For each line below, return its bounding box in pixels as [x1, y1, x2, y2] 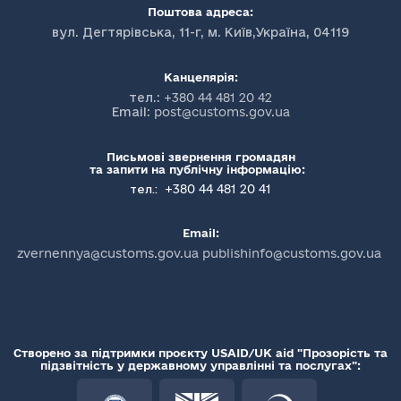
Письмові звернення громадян [106, 150, 295, 164]
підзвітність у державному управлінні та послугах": [40, 359, 361, 372]
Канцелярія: [163, 71, 238, 84]
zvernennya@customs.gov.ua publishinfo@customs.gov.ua [16, 246, 381, 261]
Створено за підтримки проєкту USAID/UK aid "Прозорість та [13, 346, 388, 360]
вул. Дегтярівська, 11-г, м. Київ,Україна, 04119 [52, 25, 349, 40]
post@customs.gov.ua [153, 105, 290, 120]
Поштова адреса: [148, 5, 253, 19]
